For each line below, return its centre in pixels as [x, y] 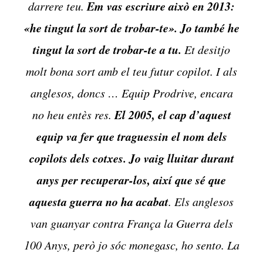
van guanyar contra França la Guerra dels [131, 223]
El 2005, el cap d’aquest [171, 115]
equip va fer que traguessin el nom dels [131, 136]
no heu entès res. [72, 115]
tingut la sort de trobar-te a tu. [107, 50]
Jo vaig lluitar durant [181, 158]
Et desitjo [206, 50]
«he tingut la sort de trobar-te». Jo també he [131, 28]
